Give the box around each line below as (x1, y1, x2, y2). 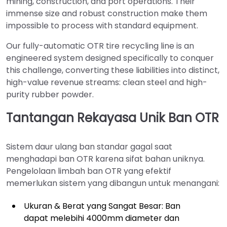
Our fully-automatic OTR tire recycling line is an (6, 40, 194, 52)
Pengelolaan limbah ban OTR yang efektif (6, 165, 171, 177)
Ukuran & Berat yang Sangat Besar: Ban (24, 200, 180, 212)
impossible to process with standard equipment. (6, 19, 198, 31)
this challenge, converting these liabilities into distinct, (6, 64, 219, 76)
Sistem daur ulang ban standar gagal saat (6, 140, 172, 153)
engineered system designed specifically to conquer (6, 52, 214, 64)
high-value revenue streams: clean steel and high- (6, 76, 207, 88)
